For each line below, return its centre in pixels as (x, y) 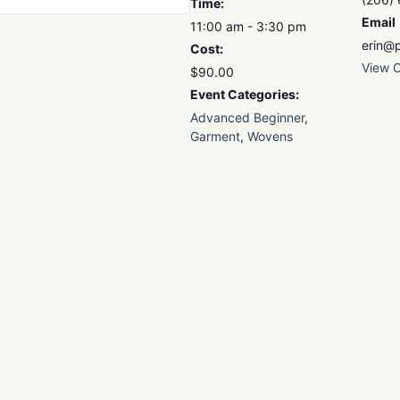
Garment (215, 136)
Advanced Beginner (247, 117)
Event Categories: (245, 94)
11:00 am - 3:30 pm (248, 26)
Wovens (270, 136)
